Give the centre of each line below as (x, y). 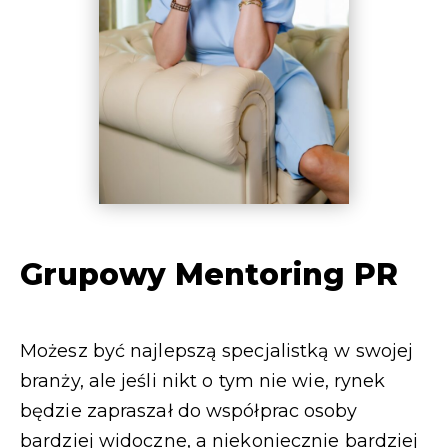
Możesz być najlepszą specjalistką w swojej (217, 350)
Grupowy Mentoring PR (209, 274)
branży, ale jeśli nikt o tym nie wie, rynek (203, 380)
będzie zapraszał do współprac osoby (189, 410)
